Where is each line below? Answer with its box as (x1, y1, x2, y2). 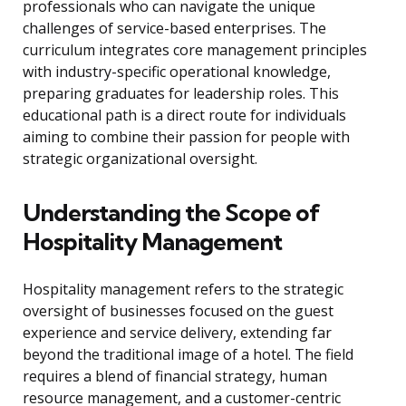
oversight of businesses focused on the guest (23, 301, 333, 322)
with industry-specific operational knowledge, (23, 62, 331, 82)
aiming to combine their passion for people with (23, 127, 350, 148)
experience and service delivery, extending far (23, 323, 332, 343)
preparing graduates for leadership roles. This (23, 83, 339, 104)
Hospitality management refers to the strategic (23, 279, 343, 300)
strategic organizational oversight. (23, 149, 257, 169)
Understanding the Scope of (23, 198, 320, 228)
